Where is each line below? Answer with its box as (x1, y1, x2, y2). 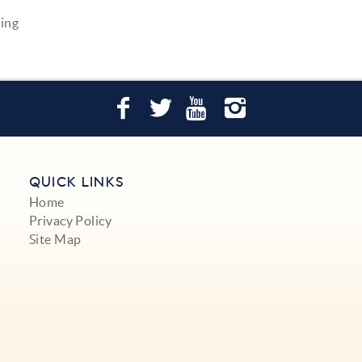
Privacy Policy (28, 213, 112, 228)
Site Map (28, 231, 82, 246)
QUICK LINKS (28, 172, 125, 192)
